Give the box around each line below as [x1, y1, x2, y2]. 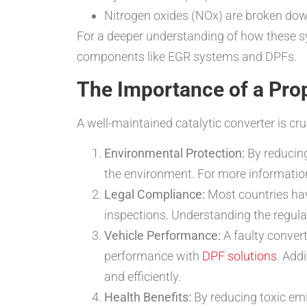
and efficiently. [104, 269, 181, 284]
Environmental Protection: [104, 145, 245, 160]
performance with [104, 248, 202, 263]
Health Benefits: [104, 289, 191, 304]
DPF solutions [202, 248, 277, 263]
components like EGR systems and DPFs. [77, 49, 297, 64]
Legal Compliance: [104, 186, 205, 201]
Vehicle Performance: [104, 228, 221, 243]
